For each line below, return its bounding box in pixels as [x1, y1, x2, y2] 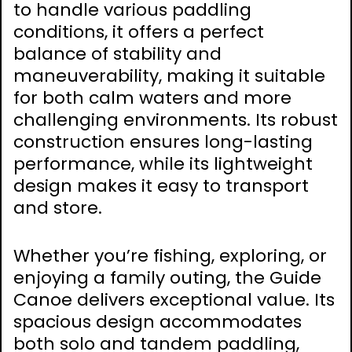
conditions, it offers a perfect [13, 20, 264, 45]
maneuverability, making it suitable [13, 64, 325, 89]
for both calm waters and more [13, 86, 291, 111]
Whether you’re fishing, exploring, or [13, 244, 327, 269]
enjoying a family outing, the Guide [13, 266, 321, 291]
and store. [13, 196, 102, 221]
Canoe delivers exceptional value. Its [13, 288, 335, 313]
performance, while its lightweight [13, 152, 313, 177]
